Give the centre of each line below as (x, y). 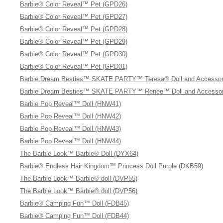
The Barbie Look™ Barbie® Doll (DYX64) (79, 154)
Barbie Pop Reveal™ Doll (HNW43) (71, 129)
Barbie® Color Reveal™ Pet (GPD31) (74, 66)
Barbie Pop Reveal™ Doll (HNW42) (71, 116)
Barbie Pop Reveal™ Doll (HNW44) (71, 141)
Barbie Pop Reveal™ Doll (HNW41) (71, 104)
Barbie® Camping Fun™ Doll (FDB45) (75, 203)
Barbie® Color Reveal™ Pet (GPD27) (74, 17)
